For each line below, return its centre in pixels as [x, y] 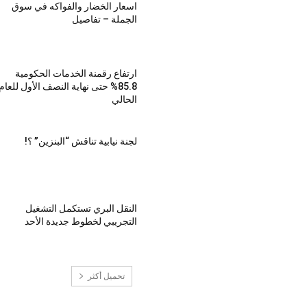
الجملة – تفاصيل [104, 20]
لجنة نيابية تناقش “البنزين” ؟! [81, 141]
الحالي [124, 100]
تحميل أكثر [106, 275]
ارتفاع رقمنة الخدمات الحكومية [76, 74]
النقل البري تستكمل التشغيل [81, 208]
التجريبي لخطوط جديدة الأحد [81, 221]
